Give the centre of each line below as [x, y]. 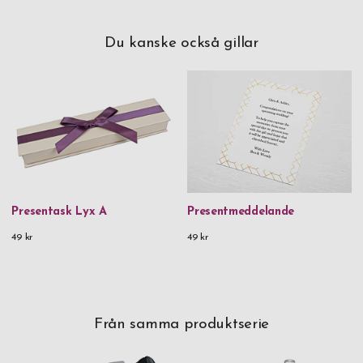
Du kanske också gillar [181, 43]
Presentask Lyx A [59, 211]
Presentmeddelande [241, 211]
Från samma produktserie [181, 324]
